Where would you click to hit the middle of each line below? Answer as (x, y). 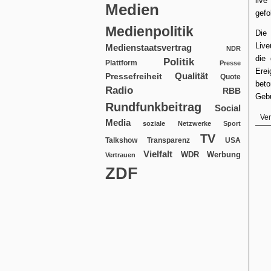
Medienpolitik (149, 31)
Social (228, 108)
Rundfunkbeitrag (153, 107)
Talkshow (121, 140)
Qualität (191, 76)
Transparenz (169, 140)
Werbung (224, 155)
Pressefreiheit (134, 77)
